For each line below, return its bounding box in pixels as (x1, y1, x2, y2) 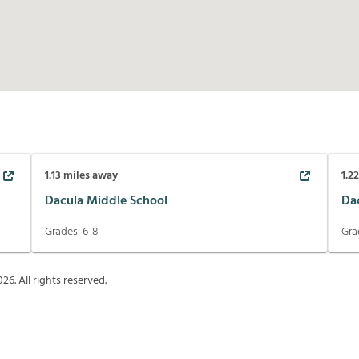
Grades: (44, 223, 83, 242)
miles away (60, 167, 118, 186)
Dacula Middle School (44, 190, 167, 212)
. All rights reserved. (14, 272, 107, 291)
